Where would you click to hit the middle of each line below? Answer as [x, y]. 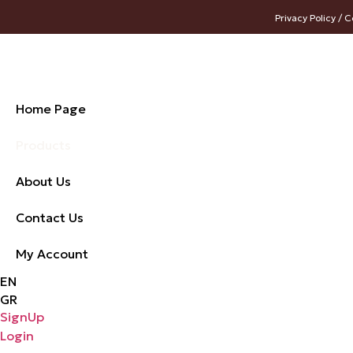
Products [43, 145]
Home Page [51, 109]
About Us [43, 182]
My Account [52, 254]
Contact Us [50, 218]
